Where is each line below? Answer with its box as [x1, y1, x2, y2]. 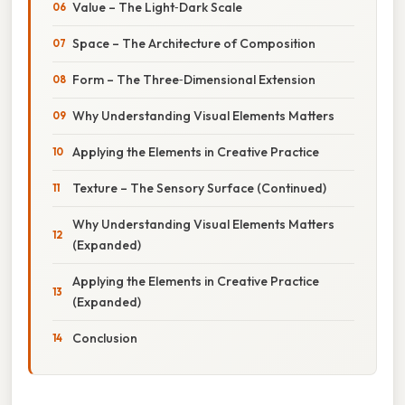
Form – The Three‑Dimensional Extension [72, 71, 316, 88]
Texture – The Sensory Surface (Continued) [72, 179, 326, 196]
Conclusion [72, 329, 137, 346]
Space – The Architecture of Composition [72, 34, 316, 52]
